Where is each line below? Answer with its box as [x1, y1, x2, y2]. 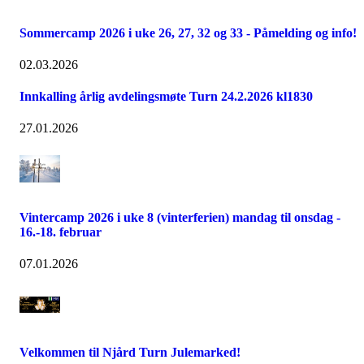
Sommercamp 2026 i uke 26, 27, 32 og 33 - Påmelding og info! [19, 25, 357, 40]
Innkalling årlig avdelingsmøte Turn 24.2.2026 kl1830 [19, 89, 313, 104]
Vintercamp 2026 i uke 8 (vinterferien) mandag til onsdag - [19, 210, 340, 224]
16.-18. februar [19, 224, 102, 239]
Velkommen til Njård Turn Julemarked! [19, 345, 240, 360]
